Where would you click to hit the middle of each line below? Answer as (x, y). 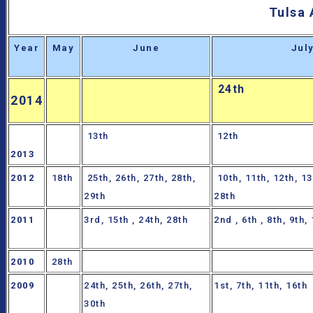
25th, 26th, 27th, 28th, (140, 178)
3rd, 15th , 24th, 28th (138, 220)
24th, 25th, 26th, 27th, (138, 286)
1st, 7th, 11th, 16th (261, 286)
